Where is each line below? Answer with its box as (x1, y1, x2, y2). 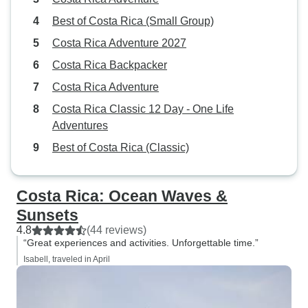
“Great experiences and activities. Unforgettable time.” (23, 237, 258, 248)
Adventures (52, 120, 108, 131)
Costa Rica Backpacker (52, 59, 167, 71)
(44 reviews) (87, 224, 146, 236)
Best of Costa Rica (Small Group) (52, 15, 214, 27)
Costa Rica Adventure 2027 (52, 37, 186, 49)
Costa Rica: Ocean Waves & (16, 187, 228, 205)
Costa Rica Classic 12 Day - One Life (52, 103, 234, 115)
